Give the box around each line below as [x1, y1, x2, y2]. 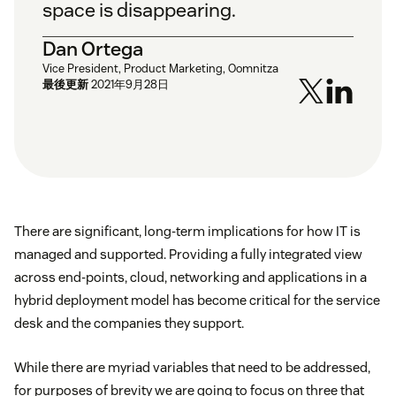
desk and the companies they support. [14, 315, 244, 332]
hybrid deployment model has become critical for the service [14, 292, 380, 309]
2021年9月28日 [91, 77, 169, 93]
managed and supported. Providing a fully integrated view [14, 246, 362, 263]
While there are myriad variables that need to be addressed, [14, 359, 370, 377]
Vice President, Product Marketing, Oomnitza [42, 61, 278, 77]
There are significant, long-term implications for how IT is [14, 223, 361, 240]
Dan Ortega [42, 36, 143, 62]
